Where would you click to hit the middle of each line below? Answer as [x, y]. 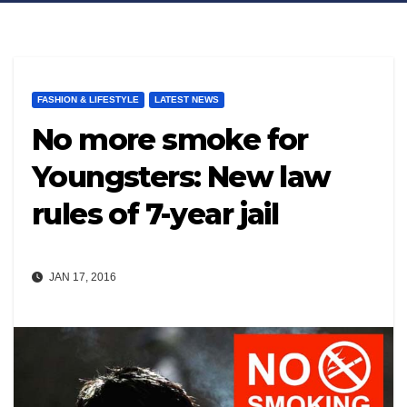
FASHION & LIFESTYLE [88, 100]
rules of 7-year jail [155, 214]
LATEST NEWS [187, 100]
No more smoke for [170, 140]
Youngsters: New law [181, 177]
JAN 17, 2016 [81, 277]
